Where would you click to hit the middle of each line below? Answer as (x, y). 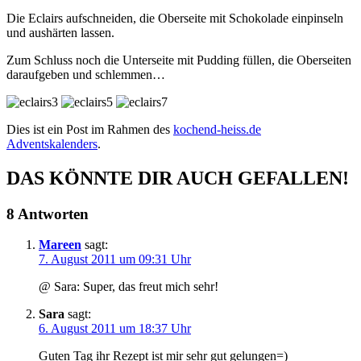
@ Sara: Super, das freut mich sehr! (129, 287)
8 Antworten (48, 214)
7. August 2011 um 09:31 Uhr (115, 259)
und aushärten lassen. (60, 32)
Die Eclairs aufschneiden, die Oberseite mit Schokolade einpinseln (175, 18)
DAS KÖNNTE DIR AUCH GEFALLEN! (178, 178)
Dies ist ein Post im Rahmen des (90, 129)
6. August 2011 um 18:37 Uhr (115, 329)
